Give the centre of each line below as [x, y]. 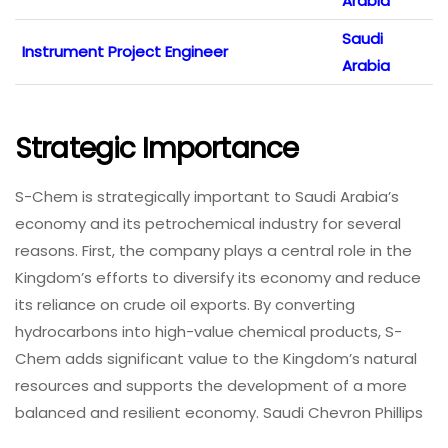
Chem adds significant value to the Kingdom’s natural [216, 359]
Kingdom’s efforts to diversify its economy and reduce [218, 278]
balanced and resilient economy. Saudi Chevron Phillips [219, 413]
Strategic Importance [157, 149]
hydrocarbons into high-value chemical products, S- [208, 332]
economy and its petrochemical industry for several [208, 224]
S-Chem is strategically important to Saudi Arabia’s [207, 197]
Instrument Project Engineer [125, 51]
